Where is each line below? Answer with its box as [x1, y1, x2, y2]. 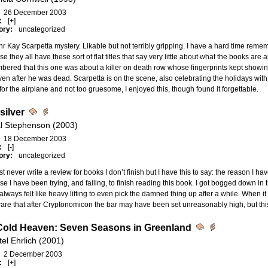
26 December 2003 [3, 8, 66, 17]
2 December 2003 [3, 250, 62, 258]
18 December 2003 [3, 135, 66, 143]
